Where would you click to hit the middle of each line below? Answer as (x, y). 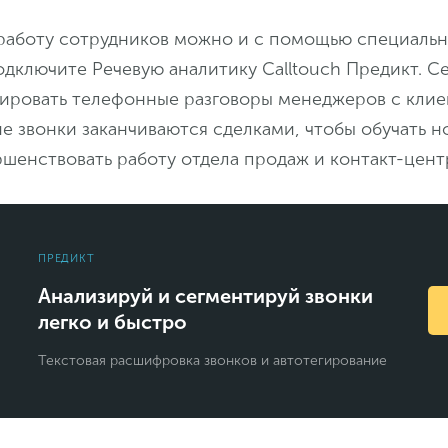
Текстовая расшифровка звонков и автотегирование (212, 360)
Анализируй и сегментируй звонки (205, 296)
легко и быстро (112, 322)
